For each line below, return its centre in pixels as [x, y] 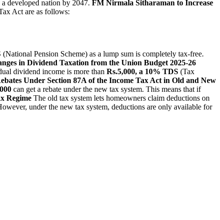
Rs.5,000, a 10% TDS [142, 71]
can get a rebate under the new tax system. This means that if [106, 89]
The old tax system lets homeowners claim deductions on [121, 98]
